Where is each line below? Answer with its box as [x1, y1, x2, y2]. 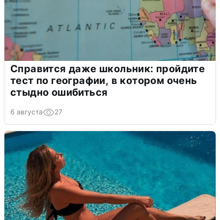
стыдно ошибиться [10, 86, 108, 98]
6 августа [10, 107, 43, 116]
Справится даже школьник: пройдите [10, 62, 205, 75]
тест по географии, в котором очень [10, 74, 197, 86]
